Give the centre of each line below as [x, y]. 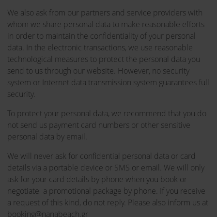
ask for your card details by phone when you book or [97, 179]
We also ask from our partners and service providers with [105, 13]
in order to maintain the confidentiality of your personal [101, 36]
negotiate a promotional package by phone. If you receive [106, 191]
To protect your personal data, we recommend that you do [107, 113]
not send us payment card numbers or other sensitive [99, 125]
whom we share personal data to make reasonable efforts [106, 24]
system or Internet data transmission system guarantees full [108, 82]
